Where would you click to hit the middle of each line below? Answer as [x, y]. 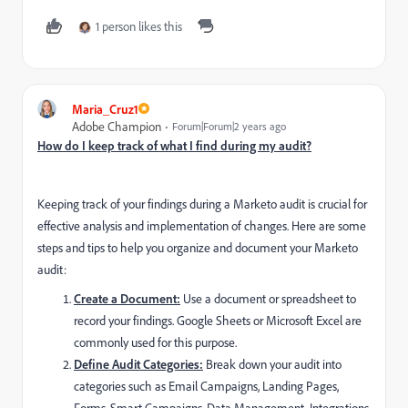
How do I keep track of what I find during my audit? [174, 145]
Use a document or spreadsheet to [268, 298]
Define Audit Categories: [138, 363]
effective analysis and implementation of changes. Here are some [202, 225]
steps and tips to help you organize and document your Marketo [198, 247]
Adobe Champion [117, 126]
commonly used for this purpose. [155, 342]
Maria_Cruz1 [105, 108]
